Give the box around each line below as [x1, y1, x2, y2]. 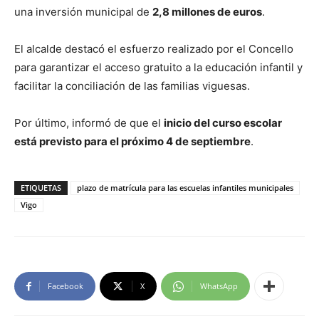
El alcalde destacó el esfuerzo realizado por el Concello [14, 42, 293, 56]
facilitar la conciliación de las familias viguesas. [14, 79, 250, 93]
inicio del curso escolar [164, 116, 282, 130]
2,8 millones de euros [152, 5, 262, 19]
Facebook [48, 281, 83, 291]
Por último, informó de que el [14, 116, 164, 130]
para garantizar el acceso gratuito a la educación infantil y [14, 61, 303, 74]
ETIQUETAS [21, 182, 61, 193]
